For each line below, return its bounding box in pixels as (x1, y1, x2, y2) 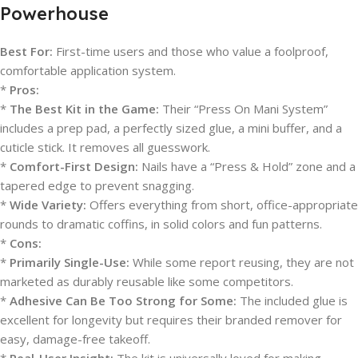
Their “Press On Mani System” (159, 101, 328, 117)
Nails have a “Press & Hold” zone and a (138, 158, 356, 174)
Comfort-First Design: (10, 158, 138, 174)
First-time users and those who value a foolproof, (53, 43, 328, 59)
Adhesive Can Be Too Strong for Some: (10, 292, 237, 308)
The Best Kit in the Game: (10, 101, 159, 117)
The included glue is (237, 292, 348, 308)
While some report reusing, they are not (129, 254, 354, 270)
